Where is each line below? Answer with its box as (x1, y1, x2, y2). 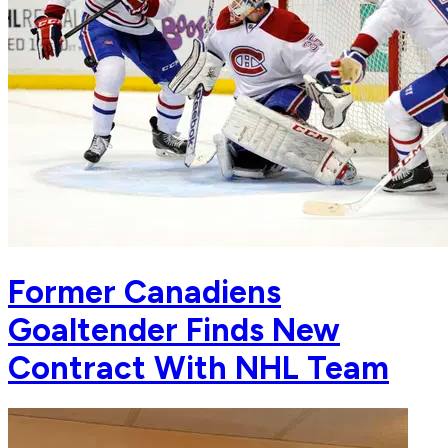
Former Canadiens (8, 272, 281, 311)
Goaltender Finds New (8, 310, 340, 349)
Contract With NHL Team (8, 348, 389, 387)
